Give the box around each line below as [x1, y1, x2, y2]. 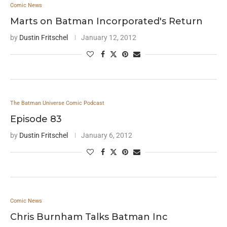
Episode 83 [10, 113, 62, 125]
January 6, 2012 [81, 131, 132, 139]
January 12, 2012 [81, 33, 136, 42]
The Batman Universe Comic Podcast [10, 100, 104, 106]
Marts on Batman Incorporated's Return [10, 16, 203, 27]
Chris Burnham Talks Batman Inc [10, 211, 168, 222]
